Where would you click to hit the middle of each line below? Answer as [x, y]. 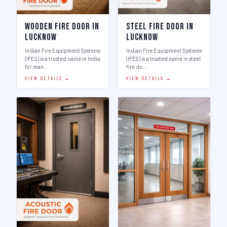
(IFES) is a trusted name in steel [163, 59]
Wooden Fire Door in [62, 27]
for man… [36, 67]
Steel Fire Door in [160, 27]
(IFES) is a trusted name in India [63, 59]
